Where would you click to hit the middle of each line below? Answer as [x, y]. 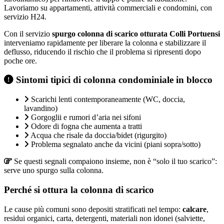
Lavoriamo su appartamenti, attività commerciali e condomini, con [108, 7]
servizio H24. [25, 16]
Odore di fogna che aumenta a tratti [86, 126]
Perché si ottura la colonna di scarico [79, 189]
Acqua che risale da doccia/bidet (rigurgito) [98, 135]
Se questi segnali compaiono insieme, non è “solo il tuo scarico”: [114, 161]
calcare [194, 209]
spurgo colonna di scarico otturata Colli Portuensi [136, 33]
